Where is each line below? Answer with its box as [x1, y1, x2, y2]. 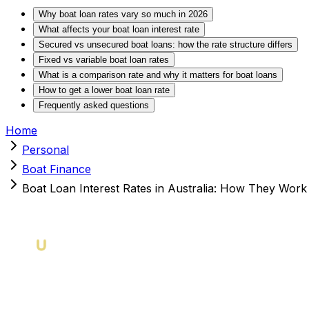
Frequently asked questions [39, 99, 149, 110]
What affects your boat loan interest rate [39, 23, 199, 34]
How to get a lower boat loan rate [39, 84, 170, 95]
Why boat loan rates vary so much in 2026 [39, 8, 208, 19]
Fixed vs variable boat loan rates [39, 54, 169, 65]
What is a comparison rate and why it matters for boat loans [39, 69, 277, 80]
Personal [22, 142, 69, 157]
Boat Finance [22, 161, 91, 176]
